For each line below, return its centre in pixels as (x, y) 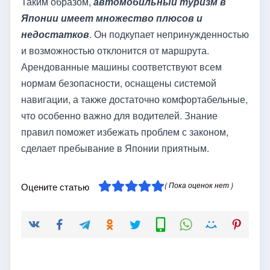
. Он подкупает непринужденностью (169, 34)
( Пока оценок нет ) (199, 184)
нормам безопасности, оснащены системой (119, 83)
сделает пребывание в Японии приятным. (115, 148)
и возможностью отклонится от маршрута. (115, 50)
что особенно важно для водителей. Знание (119, 115)
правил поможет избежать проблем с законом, (125, 131)
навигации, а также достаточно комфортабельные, (134, 99)
